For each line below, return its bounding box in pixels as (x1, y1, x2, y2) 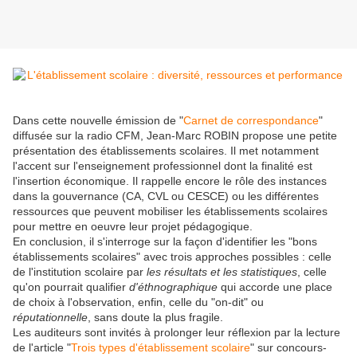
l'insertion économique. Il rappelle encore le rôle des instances (13, 175, 327, 188)
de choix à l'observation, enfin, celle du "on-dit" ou (13, 296, 264, 309)
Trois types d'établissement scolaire (71, 341, 250, 355)
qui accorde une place (218, 280, 332, 294)
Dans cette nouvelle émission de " (13, 114, 183, 127)
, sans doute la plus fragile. (88, 311, 223, 324)
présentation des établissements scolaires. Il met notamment (13, 144, 319, 158)
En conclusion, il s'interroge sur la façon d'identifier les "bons (13, 235, 317, 249)
